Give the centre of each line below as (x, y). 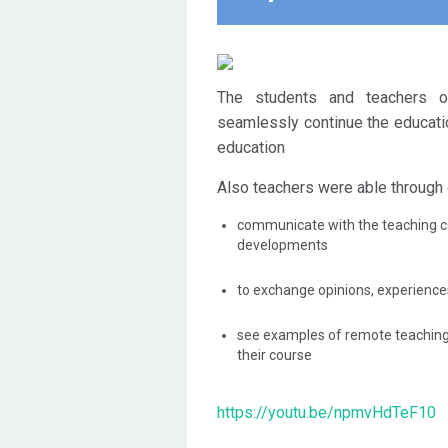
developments (282, 245)
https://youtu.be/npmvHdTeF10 (326, 413)
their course (274, 355)
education (251, 148)
